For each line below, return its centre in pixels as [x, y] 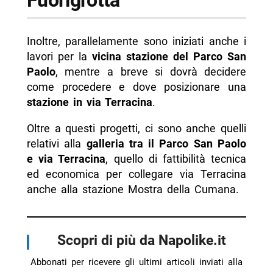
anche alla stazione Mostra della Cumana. [133, 190]
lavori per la [59, 57]
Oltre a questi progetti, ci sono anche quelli [136, 129]
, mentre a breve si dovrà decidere [151, 72]
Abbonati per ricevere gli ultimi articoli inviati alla [136, 262]
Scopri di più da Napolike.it [141, 240]
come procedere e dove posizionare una [136, 87]
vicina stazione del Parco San [169, 57]
